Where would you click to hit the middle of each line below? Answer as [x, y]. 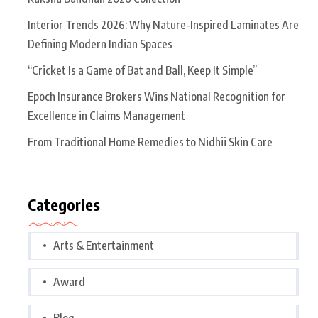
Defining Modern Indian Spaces [100, 44]
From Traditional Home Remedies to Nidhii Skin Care [150, 142]
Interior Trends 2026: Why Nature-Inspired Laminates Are [163, 24]
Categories [64, 204]
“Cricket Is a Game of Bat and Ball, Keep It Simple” [142, 70]
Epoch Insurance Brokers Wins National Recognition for [157, 96]
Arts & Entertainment [104, 245]
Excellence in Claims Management [106, 115]
